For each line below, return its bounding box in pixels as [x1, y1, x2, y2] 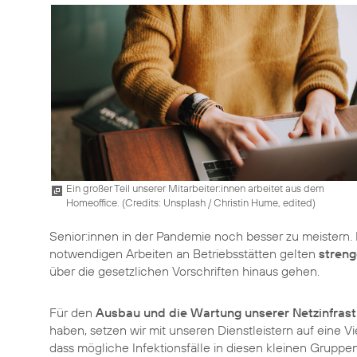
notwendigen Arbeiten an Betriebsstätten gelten [49, 245, 319, 261]
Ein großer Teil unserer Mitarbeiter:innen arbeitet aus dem [66, 181, 324, 194]
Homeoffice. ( [66, 195, 125, 209]
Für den [49, 304, 96, 320]
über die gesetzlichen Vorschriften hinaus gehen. [49, 263, 320, 279]
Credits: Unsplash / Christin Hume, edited [125, 195, 312, 209]
